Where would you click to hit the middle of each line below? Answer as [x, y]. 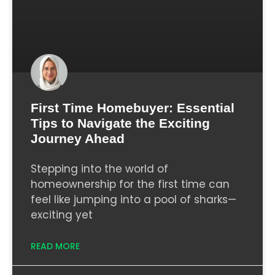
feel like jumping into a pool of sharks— [134, 199]
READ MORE [55, 246]
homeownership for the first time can [130, 184]
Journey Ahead [78, 138]
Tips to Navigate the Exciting [120, 123]
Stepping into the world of [99, 169]
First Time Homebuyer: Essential [133, 108]
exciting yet [62, 215]
